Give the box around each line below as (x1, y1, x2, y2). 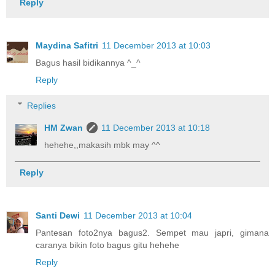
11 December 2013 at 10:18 (101, 122, 211, 133)
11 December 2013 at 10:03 (102, 41, 211, 51)
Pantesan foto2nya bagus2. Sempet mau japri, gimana (36, 227, 269, 238)
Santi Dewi (36, 210, 80, 220)
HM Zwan (44, 122, 83, 133)
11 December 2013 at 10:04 (83, 210, 192, 220)
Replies (27, 100, 56, 110)
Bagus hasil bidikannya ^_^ (36, 58, 141, 68)
